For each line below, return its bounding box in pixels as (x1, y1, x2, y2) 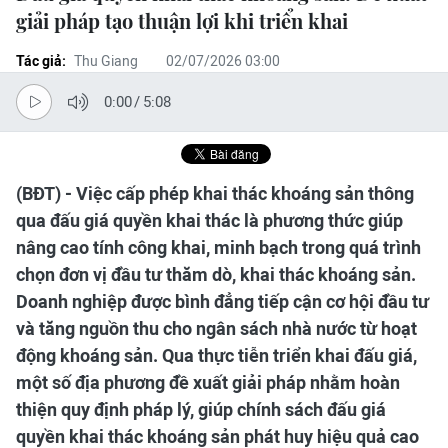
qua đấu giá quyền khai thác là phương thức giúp (16, 210, 403, 231)
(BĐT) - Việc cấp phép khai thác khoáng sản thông (16, 183, 414, 204)
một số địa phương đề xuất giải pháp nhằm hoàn (16, 372, 400, 393)
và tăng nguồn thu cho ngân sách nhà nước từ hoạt (16, 318, 417, 339)
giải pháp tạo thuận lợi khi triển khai (16, 7, 348, 34)
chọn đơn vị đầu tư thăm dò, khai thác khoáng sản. (16, 264, 416, 285)
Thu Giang (74, 53, 138, 69)
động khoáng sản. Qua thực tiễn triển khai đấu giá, (16, 345, 417, 366)
